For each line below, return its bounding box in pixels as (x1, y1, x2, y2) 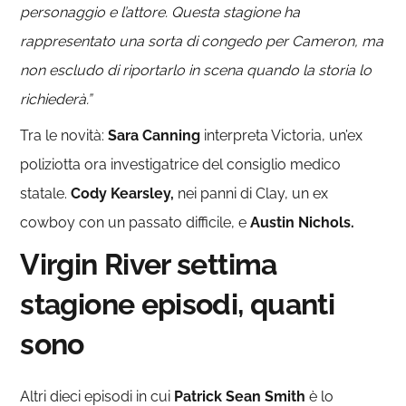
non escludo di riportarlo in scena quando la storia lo (20, 61, 372, 79)
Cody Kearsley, (71, 184, 175, 202)
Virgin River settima (20, 246, 277, 281)
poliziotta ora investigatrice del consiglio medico (20, 155, 342, 173)
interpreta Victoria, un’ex (200, 126, 363, 144)
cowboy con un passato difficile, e (20, 213, 251, 231)
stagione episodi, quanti (20, 286, 335, 321)
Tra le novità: (20, 126, 109, 144)
